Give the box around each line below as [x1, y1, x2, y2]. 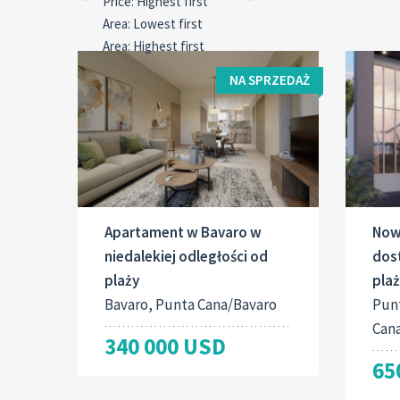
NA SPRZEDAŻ [229, 71, 310, 88]
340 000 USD [104, 332, 226, 362]
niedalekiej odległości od [104, 246, 268, 267]
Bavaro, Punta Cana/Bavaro [104, 295, 277, 315]
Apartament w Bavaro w [104, 222, 262, 243]
